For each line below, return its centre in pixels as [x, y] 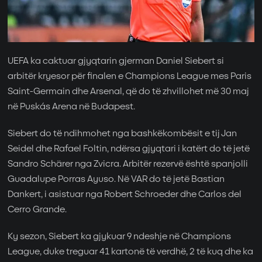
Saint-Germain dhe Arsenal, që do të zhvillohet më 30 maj [129, 91]
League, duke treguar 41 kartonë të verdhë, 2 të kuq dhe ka [131, 251]
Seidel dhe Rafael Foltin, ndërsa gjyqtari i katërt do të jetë [129, 149]
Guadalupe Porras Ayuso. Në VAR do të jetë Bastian [116, 179]
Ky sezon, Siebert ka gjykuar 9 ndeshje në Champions [120, 236]
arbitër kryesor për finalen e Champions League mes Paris [130, 76]
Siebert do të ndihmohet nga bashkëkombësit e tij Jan [123, 133]
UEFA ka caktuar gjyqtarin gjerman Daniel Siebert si [116, 61]
